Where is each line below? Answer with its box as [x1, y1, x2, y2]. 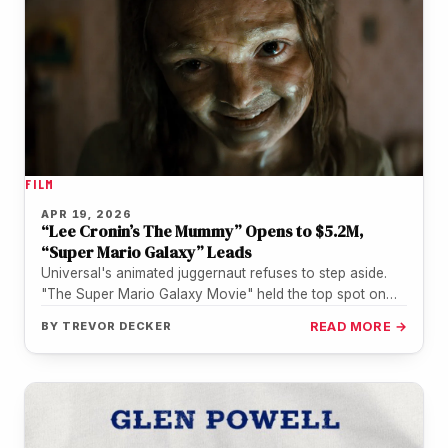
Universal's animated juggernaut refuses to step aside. [41, 265, 387, 282]
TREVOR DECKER [61, 319, 173, 334]
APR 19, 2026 [41, 207, 132, 222]
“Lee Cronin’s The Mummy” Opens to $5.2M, [41, 220, 364, 243]
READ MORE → [309, 319, 407, 335]
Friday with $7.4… [41, 307, 152, 324]
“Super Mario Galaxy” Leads [41, 241, 252, 264]
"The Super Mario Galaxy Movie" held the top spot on [41, 286, 386, 303]
